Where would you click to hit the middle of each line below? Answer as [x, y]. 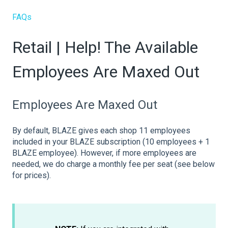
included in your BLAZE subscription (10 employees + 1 [111, 142]
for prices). [32, 176]
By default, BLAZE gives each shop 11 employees [101, 131]
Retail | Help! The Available [105, 48]
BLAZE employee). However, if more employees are [104, 153]
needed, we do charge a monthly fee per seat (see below [113, 164]
